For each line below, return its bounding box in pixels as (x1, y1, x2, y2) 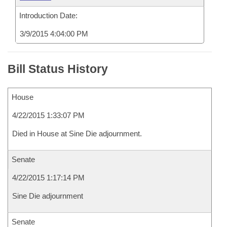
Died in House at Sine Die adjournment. (12, 129, 142, 138)
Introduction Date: (19, 11, 78, 20)
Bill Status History (8, 62, 108, 75)
